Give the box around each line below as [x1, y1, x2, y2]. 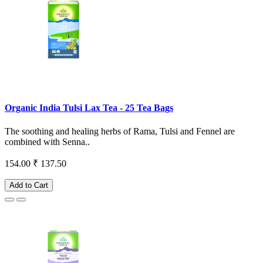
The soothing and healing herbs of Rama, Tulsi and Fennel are [5, 126, 235, 136]
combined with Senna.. [5, 136, 90, 147]
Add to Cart [9, 180, 48, 190]
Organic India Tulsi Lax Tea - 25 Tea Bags [5, 103, 173, 113]
